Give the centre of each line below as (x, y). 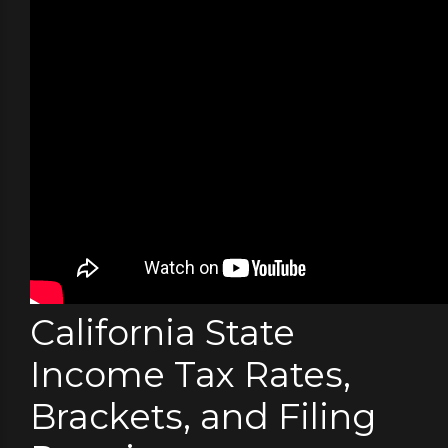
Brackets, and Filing (203, 417)
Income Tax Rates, (190, 375)
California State (162, 333)
